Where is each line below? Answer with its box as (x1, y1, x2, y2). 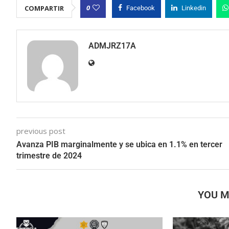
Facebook (126, 4, 155, 12)
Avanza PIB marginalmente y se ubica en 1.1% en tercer (16, 140, 222, 149)
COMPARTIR (25, 4, 64, 13)
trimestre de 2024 (16, 151, 82, 161)
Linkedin (181, 4, 206, 12)
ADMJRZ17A (88, 41, 136, 51)
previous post (16, 126, 65, 136)
